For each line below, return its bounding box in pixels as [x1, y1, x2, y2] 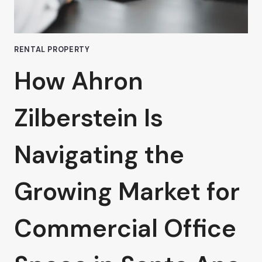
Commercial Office [14, 212, 236, 245]
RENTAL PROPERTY [14, 44, 90, 54]
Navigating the [14, 139, 184, 171]
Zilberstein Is [14, 102, 163, 135]
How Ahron [14, 65, 143, 98]
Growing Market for [14, 175, 240, 208]
